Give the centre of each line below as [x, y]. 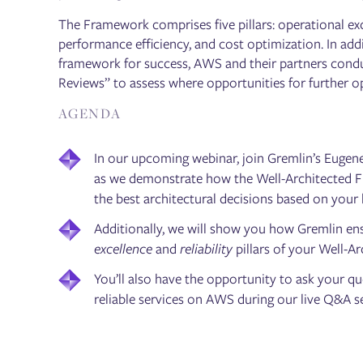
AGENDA [90, 113]
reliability [207, 249]
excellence [124, 249]
